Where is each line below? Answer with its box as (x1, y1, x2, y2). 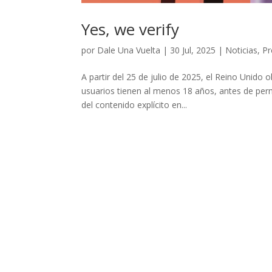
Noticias (225, 44, 258, 56)
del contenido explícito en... (81, 98, 188, 110)
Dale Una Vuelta (97, 44, 161, 56)
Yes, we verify (81, 18, 180, 40)
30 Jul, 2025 (170, 44, 216, 56)
